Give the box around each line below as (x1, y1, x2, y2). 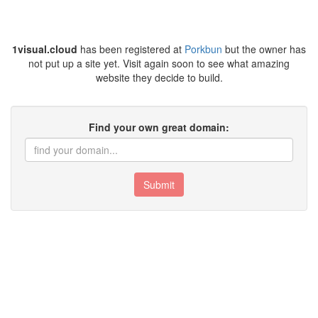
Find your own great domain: (89, 120, 229, 134)
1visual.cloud (12, 42, 77, 56)
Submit (143, 177, 175, 192)
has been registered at (77, 42, 185, 56)
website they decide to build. (95, 70, 223, 84)
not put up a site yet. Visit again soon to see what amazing (28, 56, 290, 70)
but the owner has (222, 42, 306, 56)
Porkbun (185, 42, 222, 56)
